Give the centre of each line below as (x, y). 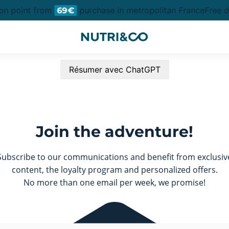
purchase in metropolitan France (138, 10)
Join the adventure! (114, 132)
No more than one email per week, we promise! (114, 182)
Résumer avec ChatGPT (114, 70)
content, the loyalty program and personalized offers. (114, 170)
